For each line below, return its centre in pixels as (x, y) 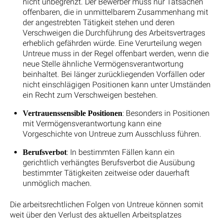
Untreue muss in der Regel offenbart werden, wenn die (115, 53)
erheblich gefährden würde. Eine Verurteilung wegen (112, 43)
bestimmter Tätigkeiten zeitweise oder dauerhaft (106, 173)
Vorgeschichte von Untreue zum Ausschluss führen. (112, 134)
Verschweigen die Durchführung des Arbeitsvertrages (114, 33)
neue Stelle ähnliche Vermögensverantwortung (103, 64)
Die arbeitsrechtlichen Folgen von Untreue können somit (107, 204)
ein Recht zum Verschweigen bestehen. (90, 95)
